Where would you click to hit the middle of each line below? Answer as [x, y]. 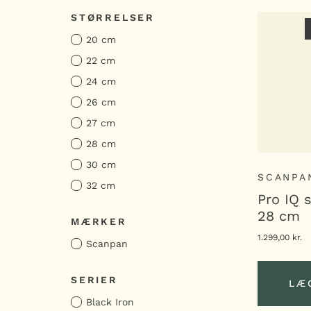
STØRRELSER [113, 17]
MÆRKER [99, 221]
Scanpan [107, 244]
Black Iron [110, 302]
